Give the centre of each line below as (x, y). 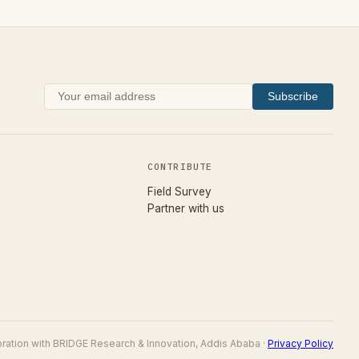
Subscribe (292, 96)
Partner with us (186, 208)
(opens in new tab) (258, 190)
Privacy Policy (301, 344)
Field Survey (179, 191)
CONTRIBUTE (180, 166)
